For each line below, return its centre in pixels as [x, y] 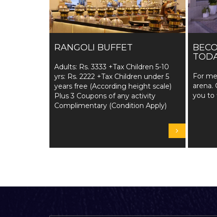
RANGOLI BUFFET [93, 47]
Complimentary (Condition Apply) [110, 106]
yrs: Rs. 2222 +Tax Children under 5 [112, 77]
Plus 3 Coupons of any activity [105, 96]
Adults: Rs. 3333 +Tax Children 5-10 [112, 67]
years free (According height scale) [113, 86]
